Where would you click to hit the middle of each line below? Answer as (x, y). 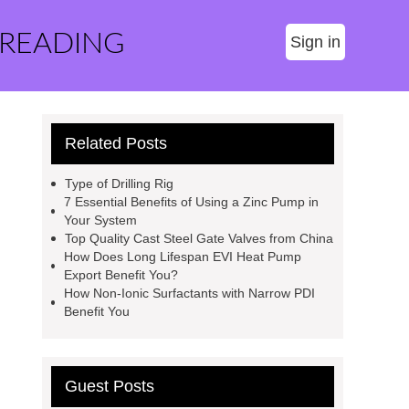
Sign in (315, 42)
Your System (101, 220)
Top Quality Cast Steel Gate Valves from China (199, 238)
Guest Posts (110, 386)
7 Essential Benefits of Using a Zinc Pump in (192, 202)
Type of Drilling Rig (119, 184)
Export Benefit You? (121, 275)
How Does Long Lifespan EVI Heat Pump (182, 257)
